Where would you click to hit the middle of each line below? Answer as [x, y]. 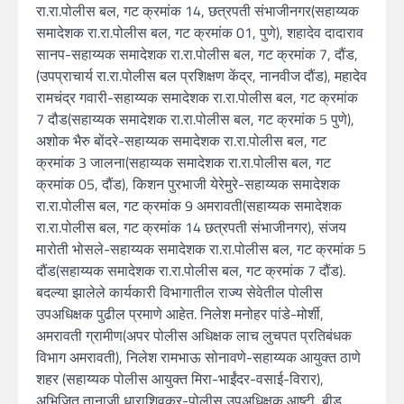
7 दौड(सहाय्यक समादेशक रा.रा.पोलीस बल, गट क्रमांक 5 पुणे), [195, 119]
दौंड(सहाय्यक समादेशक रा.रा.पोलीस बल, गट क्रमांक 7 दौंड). [191, 271]
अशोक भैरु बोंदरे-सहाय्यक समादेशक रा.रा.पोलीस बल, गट [181, 141]
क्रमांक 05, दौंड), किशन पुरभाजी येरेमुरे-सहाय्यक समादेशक [188, 184]
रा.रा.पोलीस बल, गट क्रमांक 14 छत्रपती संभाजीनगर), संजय [191, 228]
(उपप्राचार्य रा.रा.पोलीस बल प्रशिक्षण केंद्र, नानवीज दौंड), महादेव [202, 76]
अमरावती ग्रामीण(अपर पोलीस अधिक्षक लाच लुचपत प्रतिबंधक [194, 336]
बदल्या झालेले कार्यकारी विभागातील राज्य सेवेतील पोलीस [179, 293]
